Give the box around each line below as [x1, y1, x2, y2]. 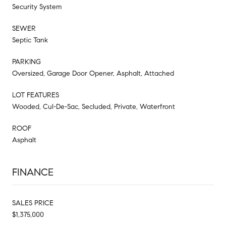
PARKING [12, 57, 41, 66]
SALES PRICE [12, 198, 53, 207]
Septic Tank [12, 35, 48, 44]
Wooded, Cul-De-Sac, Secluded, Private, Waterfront [12, 102, 175, 111]
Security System [12, 2, 62, 11]
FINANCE [12, 165, 53, 179]
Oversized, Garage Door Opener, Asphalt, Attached [12, 69, 174, 78]
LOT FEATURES [12, 90, 59, 99]
